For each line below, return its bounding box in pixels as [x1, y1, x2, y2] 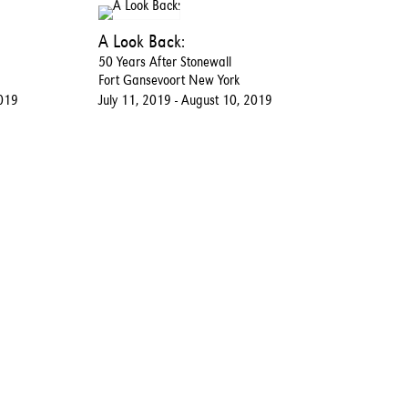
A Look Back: [98, 30, 186, 53]
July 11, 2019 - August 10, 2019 [98, 91, 273, 109]
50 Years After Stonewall [98, 53, 232, 71]
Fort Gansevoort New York [98, 71, 240, 89]
